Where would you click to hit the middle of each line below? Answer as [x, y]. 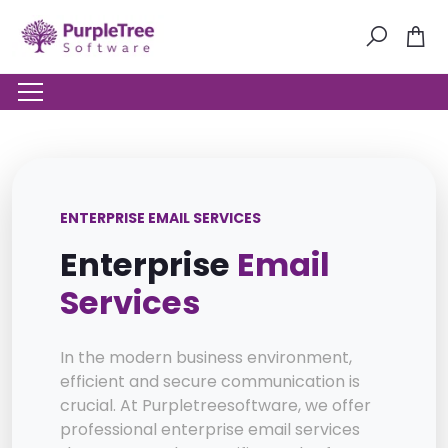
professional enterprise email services [210, 430]
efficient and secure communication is [210, 382]
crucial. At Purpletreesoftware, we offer [215, 406]
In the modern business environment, [206, 358]
